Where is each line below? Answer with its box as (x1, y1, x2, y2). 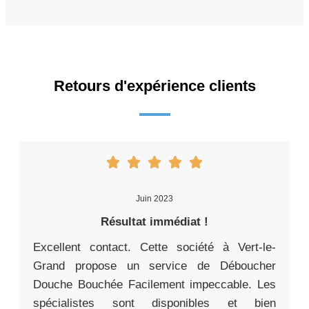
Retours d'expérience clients (53, 77, 256, 95)
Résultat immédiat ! (101, 215, 208, 229)
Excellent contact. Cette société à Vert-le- (33, 241, 276, 255)
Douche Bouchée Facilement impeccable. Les (33, 278, 276, 292)
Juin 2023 (136, 194, 173, 204)
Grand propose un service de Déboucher (33, 259, 276, 273)
